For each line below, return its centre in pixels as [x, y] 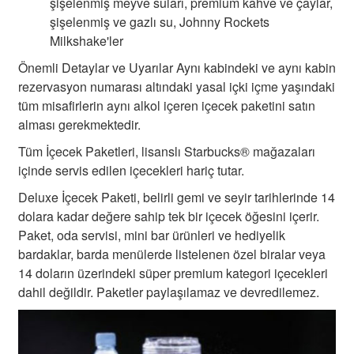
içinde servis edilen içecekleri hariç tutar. [131, 170]
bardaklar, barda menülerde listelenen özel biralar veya [172, 254]
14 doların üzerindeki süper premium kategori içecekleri [173, 273]
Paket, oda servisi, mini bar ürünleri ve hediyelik [152, 235]
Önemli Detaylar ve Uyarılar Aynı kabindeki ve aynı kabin [177, 67]
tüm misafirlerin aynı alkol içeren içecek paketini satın [167, 105]
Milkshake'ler [87, 40]
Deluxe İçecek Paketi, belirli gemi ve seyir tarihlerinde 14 [177, 197]
